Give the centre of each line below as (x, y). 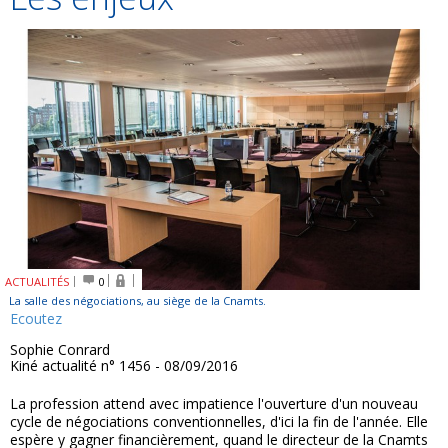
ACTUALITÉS (37, 282)
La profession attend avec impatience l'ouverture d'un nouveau (214, 404)
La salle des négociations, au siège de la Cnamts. (137, 301)
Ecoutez (36, 319)
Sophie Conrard (60, 350)
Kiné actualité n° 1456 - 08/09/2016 (124, 366)
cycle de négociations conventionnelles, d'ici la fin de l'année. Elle (219, 422)
